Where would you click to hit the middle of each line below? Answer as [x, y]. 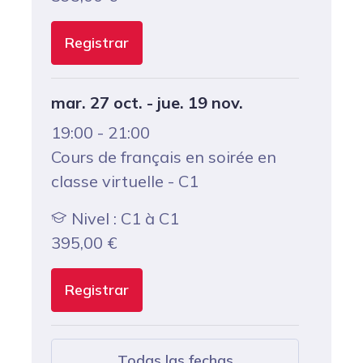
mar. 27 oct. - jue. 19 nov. [147, 103]
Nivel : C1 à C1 [123, 219]
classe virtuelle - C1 [125, 181]
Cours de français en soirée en [164, 157]
